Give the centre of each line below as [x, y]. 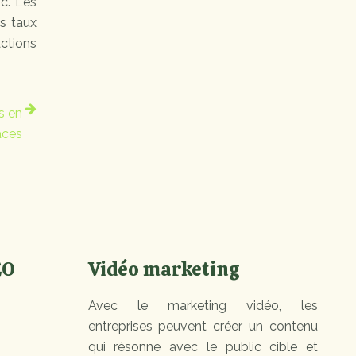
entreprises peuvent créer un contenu [203, 326]
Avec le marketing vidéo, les [203, 306]
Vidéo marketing [164, 269]
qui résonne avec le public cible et [203, 347]
